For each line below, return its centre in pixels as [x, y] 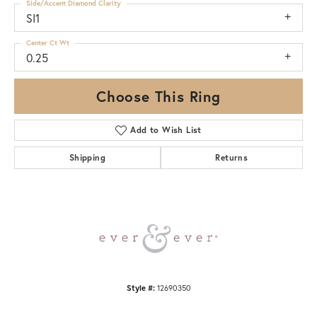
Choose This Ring [158, 96]
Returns [232, 157]
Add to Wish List [166, 129]
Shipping [87, 157]
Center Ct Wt [48, 42]
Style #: [140, 287]
